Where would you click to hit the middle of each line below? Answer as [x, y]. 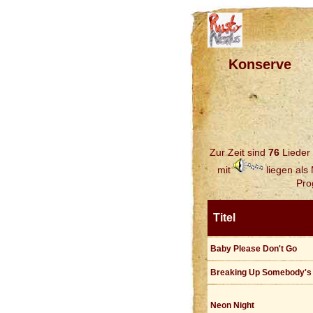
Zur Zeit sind [239, 152]
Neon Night [232, 305]
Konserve [260, 64]
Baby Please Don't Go [254, 249]
